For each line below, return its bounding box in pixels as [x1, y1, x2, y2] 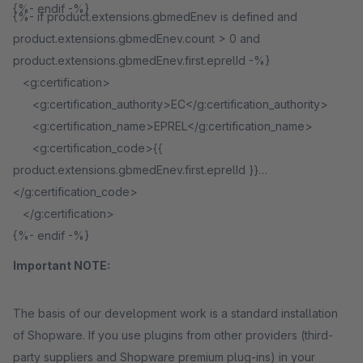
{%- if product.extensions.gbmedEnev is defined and [13, 10, 297, 23]
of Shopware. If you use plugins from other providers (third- [13, 328, 333, 342]
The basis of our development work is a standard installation [13, 306, 338, 320]
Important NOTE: [13, 258, 110, 272]
